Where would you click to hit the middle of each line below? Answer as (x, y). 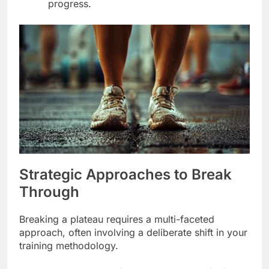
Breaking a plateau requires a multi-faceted (117, 219)
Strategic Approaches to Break (125, 174)
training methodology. (69, 245)
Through (49, 192)
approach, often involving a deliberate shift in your (133, 232)
